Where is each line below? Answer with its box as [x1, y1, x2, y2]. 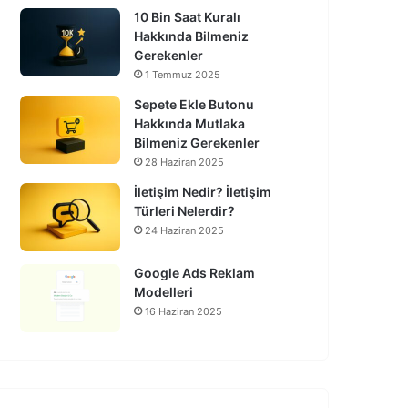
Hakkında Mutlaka [134, 115, 245, 131]
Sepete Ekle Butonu [134, 96, 254, 112]
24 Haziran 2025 [145, 223, 224, 237]
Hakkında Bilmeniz [134, 27, 249, 44]
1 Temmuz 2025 [145, 67, 220, 81]
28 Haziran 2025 [145, 155, 224, 168]
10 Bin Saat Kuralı [134, 8, 240, 25]
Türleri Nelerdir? [134, 202, 235, 219]
